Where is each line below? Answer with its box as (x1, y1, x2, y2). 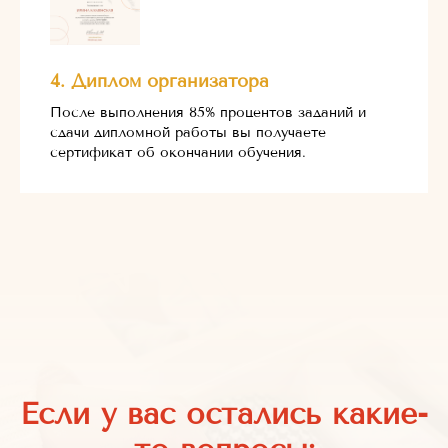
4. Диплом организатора (50, 69, 269, 92)
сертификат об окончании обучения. (50, 143, 306, 161)
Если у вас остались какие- (20, 395, 428, 432)
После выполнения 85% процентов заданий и (50, 103, 366, 121)
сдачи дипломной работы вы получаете (50, 123, 326, 141)
